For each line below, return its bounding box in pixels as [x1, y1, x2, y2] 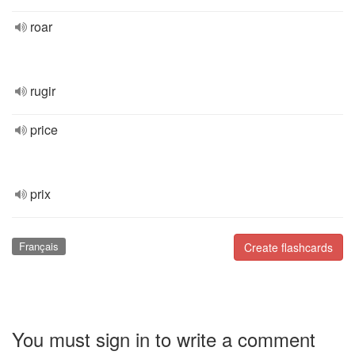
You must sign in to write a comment [12, 324, 315, 353]
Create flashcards [244, 239, 333, 255]
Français [18, 239, 59, 254]
